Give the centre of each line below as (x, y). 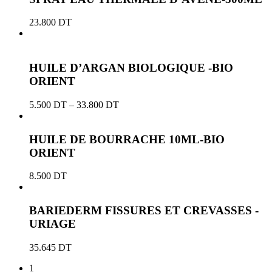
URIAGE (53, 224)
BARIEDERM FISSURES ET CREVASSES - (144, 211)
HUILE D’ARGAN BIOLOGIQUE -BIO (131, 68)
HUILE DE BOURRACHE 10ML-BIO (127, 139)
